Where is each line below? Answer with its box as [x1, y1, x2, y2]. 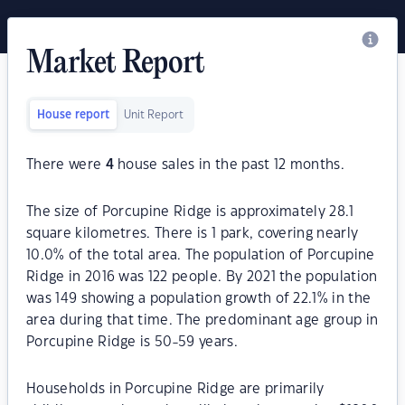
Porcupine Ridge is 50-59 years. [26, 335, 238, 349]
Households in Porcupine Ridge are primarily [26, 382, 325, 396]
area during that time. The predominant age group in [26, 314, 379, 327]
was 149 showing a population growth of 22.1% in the [26, 292, 372, 306]
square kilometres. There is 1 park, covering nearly [26, 227, 359, 240]
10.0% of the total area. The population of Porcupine [26, 249, 375, 262]
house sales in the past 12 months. [113, 158, 345, 172]
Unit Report [124, 109, 184, 120]
